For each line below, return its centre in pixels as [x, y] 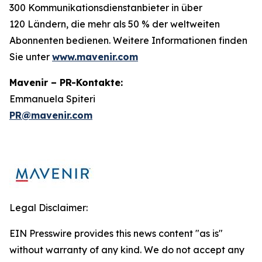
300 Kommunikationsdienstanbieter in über [106, 8]
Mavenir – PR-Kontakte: [66, 82]
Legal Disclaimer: [49, 208]
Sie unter [31, 57]
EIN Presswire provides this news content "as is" [116, 233]
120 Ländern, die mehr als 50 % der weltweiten [115, 24]
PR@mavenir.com [51, 115]
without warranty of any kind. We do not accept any [127, 250]
